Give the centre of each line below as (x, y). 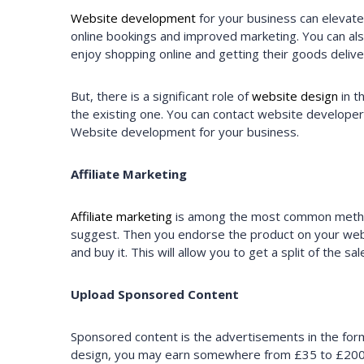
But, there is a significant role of (161, 96)
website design (295, 96)
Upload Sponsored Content (155, 295)
